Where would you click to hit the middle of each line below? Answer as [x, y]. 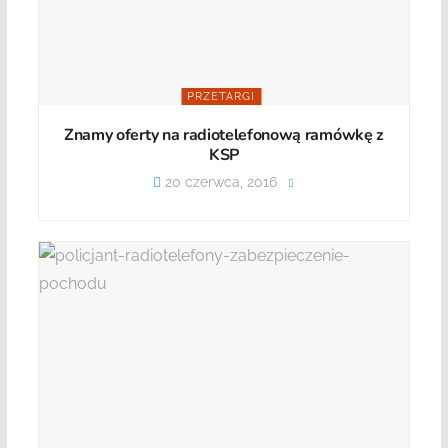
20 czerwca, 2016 [219, 181]
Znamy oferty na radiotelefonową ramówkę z [224, 134]
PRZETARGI [221, 96]
